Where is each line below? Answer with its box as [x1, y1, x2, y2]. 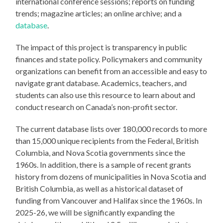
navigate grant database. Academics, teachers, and [15, 78, 187, 88]
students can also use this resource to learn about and [15, 90, 196, 100]
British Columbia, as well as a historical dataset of [15, 184, 184, 194]
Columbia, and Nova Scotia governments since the [15, 148, 186, 158]
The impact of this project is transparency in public [15, 42, 188, 52]
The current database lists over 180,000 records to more [15, 124, 208, 134]
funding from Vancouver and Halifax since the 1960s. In [15, 196, 203, 206]
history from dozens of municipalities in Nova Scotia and [15, 172, 207, 182]
